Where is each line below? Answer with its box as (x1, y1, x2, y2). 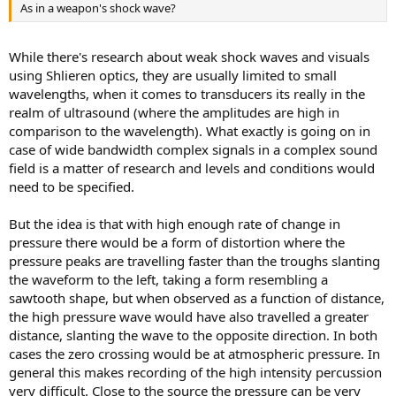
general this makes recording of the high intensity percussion (9, 362, 382, 381)
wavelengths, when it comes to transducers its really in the (9, 84, 365, 103)
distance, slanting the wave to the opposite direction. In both (9, 325, 377, 344)
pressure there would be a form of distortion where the (9, 232, 345, 251)
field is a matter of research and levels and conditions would (9, 158, 375, 177)
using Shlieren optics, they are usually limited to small (9, 65, 337, 84)
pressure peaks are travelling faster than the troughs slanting (9, 251, 380, 270)
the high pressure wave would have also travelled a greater (9, 307, 369, 325)
